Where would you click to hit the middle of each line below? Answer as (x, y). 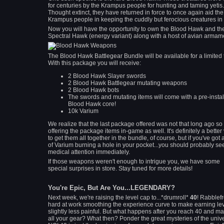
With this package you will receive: (94, 63)
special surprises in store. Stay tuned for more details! (120, 168)
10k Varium (83, 111)
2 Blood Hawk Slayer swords (107, 76)
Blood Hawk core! (92, 104)
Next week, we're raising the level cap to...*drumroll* (119, 197)
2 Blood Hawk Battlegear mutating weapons (127, 83)
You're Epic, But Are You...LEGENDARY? (111, 188)
